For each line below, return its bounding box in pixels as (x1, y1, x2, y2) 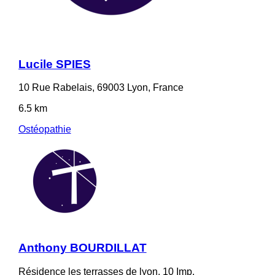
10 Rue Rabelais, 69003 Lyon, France (18, 82, 184, 93)
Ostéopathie (18, 124, 71, 135)
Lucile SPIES (18, 57, 91, 71)
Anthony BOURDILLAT (18, 241, 147, 254)
